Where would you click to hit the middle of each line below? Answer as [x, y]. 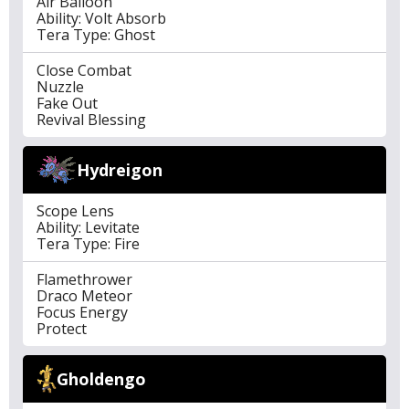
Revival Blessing [91, 120]
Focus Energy [82, 312]
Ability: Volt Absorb [101, 18]
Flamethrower [84, 279]
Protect [62, 329]
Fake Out [67, 103]
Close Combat [84, 70]
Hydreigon [120, 170]
